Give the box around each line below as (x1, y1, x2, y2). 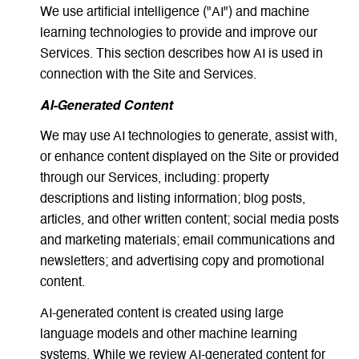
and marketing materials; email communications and (39, 235, 335, 248)
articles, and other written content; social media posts (39, 214, 339, 228)
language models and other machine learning (39, 328, 297, 341)
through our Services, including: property (39, 172, 269, 186)
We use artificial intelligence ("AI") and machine (39, 6, 309, 20)
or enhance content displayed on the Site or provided (39, 151, 339, 165)
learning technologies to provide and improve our (39, 27, 317, 41)
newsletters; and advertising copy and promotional (39, 256, 325, 269)
